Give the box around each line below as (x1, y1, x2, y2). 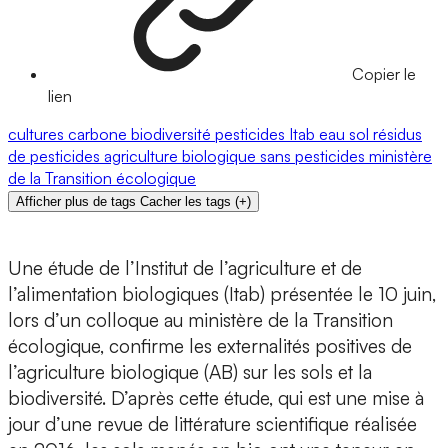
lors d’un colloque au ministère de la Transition (8, 308, 393, 333)
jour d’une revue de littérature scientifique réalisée (8, 412, 417, 437)
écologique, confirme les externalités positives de (8, 334, 412, 359)
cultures (8, 124, 68, 145)
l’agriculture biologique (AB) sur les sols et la (8, 360, 372, 385)
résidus (373, 124, 422, 145)
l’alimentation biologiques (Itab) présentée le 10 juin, (8, 282, 436, 307)
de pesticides (8, 146, 104, 167)
